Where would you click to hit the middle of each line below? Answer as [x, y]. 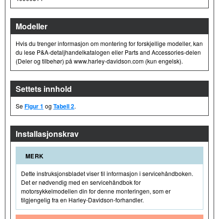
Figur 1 [34, 106]
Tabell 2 [64, 106]
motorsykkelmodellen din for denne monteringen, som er [96, 191]
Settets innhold [44, 88]
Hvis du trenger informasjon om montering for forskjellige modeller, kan [109, 43]
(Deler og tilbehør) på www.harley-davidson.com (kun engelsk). [99, 61]
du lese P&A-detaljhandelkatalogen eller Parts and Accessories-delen [108, 52]
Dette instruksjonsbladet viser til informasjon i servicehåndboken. [107, 173]
